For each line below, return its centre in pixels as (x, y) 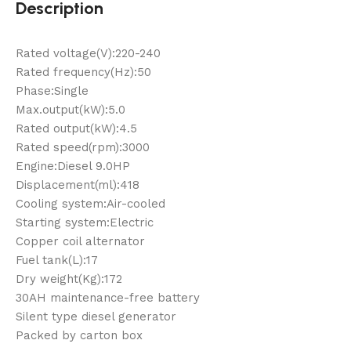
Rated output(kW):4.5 (76, 128)
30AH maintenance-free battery (108, 297)
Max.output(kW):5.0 (71, 109)
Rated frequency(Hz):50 (83, 72)
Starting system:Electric (85, 222)
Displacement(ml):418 (78, 185)
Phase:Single (52, 90)
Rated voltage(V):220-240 (88, 53)
